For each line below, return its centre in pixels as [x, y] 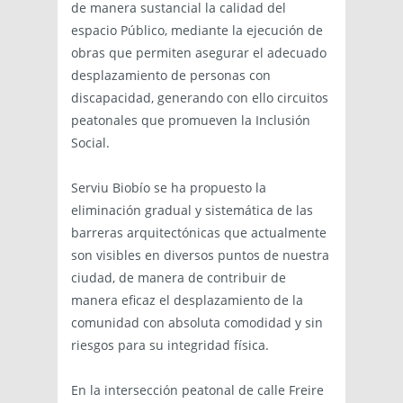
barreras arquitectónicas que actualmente [199, 233]
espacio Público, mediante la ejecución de [197, 31]
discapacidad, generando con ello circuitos [200, 98]
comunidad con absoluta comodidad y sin [197, 323]
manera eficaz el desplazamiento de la [187, 300]
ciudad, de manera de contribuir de [179, 278]
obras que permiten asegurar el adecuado [199, 53]
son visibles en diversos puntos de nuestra [200, 255]
